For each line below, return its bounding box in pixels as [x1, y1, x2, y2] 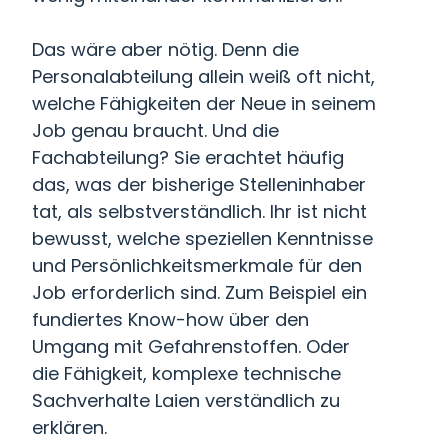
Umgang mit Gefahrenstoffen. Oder [32, 334, 350, 359]
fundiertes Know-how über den [32, 307, 309, 332]
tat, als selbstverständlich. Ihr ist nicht [32, 199, 367, 224]
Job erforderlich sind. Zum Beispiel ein [32, 280, 367, 305]
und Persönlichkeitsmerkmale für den [32, 253, 362, 278]
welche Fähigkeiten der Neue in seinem [32, 91, 376, 116]
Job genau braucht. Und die [32, 118, 279, 143]
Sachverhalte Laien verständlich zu [32, 388, 340, 413]
